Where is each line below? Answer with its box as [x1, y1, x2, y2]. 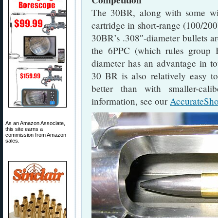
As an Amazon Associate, [5, 120, 65, 126]
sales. [5, 138, 19, 144]
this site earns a [5, 126, 43, 132]
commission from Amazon [5, 132, 66, 138]
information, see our [91, 95, 170, 107]
